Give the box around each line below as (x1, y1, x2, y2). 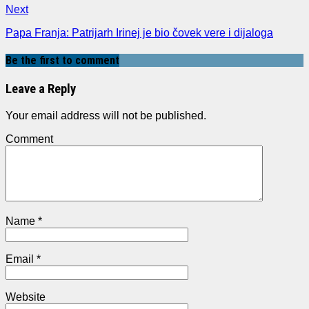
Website (6, 291, 46, 303)
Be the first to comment (6, 54, 119, 68)
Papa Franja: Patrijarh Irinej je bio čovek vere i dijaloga (6, 26, 273, 39)
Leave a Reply (6, 81, 76, 97)
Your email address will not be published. (6, 110, 206, 122)
